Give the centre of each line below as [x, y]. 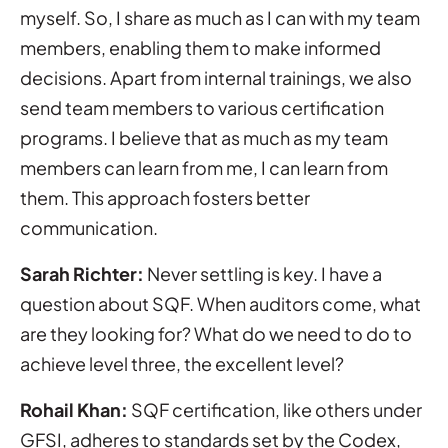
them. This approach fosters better [165, 197]
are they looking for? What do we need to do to [216, 333]
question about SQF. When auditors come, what [220, 303]
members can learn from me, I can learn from [204, 167]
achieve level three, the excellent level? [182, 363]
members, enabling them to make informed [200, 47]
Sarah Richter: [82, 273]
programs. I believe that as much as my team [204, 137]
